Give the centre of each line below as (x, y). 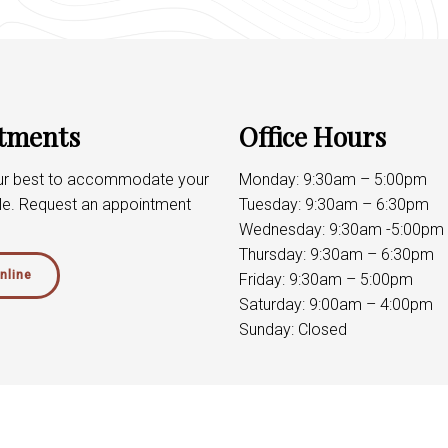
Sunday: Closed (293, 329)
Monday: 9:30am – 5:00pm (333, 179)
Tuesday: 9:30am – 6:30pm (334, 204)
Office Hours (312, 136)
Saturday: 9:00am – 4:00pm (336, 304)
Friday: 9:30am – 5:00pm (326, 279)
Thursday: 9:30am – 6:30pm (336, 254)
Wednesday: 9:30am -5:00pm (341, 229)
